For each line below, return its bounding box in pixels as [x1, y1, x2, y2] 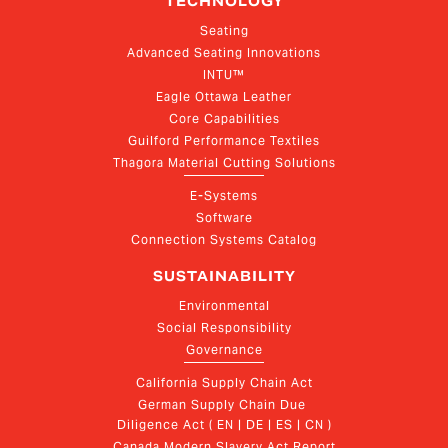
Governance [185, 342, 263, 358]
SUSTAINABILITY [152, 268, 296, 286]
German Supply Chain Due [138, 397, 310, 413]
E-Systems [190, 188, 258, 204]
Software [195, 210, 253, 226]
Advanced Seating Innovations [127, 45, 321, 61]
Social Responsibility [156, 320, 292, 336]
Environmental [178, 298, 270, 314]
